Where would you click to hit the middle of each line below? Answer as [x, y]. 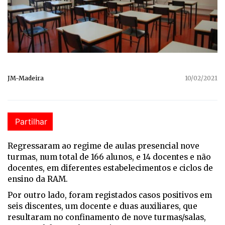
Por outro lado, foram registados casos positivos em [110, 195]
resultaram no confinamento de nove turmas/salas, [107, 217]
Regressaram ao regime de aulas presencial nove [103, 146]
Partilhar [31, 122]
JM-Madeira [26, 78]
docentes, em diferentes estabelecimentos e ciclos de [110, 168]
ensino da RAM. [38, 179]
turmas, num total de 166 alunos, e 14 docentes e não [109, 157]
